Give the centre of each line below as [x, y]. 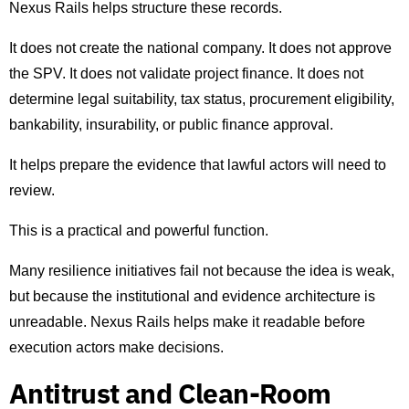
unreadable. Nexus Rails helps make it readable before [187, 322]
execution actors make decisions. [116, 348]
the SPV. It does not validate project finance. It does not [186, 74]
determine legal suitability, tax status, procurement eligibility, [202, 100]
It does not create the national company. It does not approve [200, 48]
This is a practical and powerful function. [139, 231]
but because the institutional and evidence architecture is [192, 297]
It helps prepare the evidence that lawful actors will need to [198, 165]
